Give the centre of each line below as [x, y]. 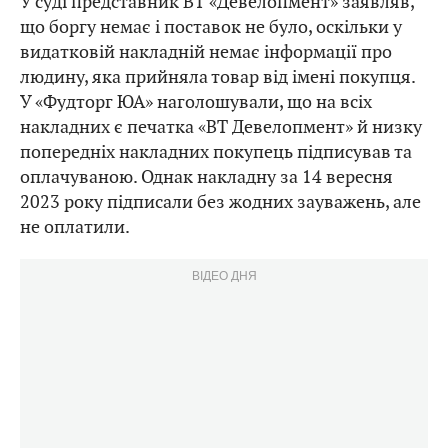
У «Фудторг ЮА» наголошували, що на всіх [196, 102]
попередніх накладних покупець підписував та [216, 152]
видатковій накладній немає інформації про [206, 52]
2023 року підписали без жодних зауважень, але [220, 202]
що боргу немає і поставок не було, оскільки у [211, 27]
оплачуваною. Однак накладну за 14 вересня [206, 177]
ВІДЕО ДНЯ [224, 275]
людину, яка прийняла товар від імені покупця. [217, 77]
